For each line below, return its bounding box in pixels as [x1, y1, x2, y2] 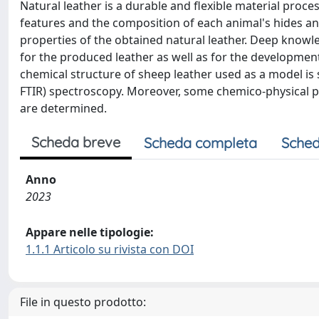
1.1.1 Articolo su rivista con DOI [26, 241, 194, 257]
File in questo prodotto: [20, 294, 146, 310]
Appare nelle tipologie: [26, 224, 154, 240]
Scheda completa [144, 134, 257, 152]
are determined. [20, 100, 107, 116]
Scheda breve [31, 133, 120, 151]
